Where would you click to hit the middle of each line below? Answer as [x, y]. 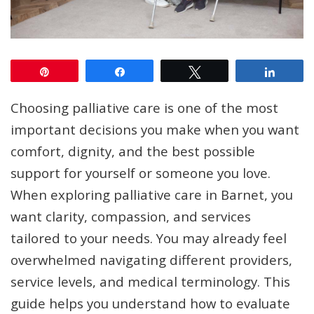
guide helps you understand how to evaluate [150, 303]
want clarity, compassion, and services [131, 217]
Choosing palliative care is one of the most [144, 108]
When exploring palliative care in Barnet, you [152, 195]
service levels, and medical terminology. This [150, 282]
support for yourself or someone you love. [141, 173]
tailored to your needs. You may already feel [149, 238]
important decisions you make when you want [155, 130]
